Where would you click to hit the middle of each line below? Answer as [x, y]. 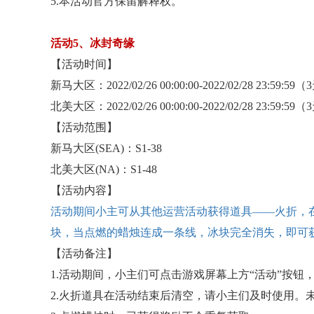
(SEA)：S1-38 [129, 148]
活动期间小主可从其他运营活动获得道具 [151, 211]
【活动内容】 [84, 190]
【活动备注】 [84, 253]
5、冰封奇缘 [104, 43]
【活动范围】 [84, 127]
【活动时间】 [84, 64]
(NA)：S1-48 [126, 169]
